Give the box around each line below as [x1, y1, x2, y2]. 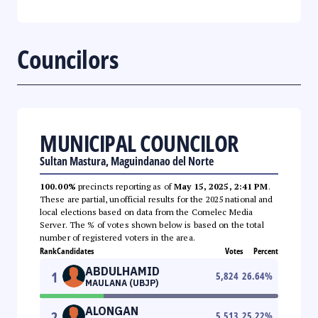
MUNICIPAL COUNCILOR [40, 127, 238, 158]
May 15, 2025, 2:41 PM [174, 180, 268, 192]
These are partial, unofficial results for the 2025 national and [40, 193, 273, 204]
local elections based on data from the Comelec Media [40, 206, 253, 217]
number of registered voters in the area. [40, 231, 195, 243]
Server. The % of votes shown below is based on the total [40, 219, 264, 230]
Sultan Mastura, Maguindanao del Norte [40, 153, 214, 169]
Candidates [57, 244, 94, 257]
